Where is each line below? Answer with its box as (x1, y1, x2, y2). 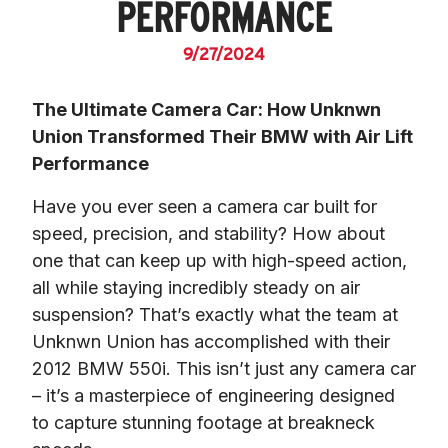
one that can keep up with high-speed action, (32, 249, 407, 271)
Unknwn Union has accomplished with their (32, 330, 390, 352)
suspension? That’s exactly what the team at (32, 303, 398, 325)
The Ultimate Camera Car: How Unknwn (32, 98, 381, 120)
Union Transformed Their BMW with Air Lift (32, 125, 413, 147)
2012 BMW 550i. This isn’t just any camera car (32, 357, 416, 379)
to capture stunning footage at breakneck (32, 411, 375, 433)
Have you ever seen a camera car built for (32, 195, 377, 217)
